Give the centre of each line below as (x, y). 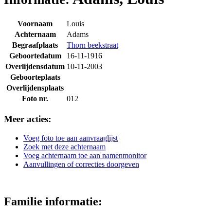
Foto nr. (35, 99)
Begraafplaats (35, 45)
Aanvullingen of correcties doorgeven (81, 164)
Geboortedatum (35, 56)
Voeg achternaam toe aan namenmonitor (85, 155)
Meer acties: (27, 119)
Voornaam (35, 24)
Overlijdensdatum (35, 67)
